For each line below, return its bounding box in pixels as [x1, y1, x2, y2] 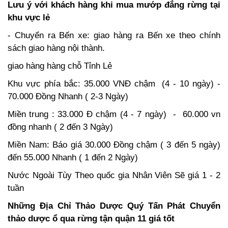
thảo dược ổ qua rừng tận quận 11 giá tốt [8, 214, 175, 224]
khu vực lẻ [8, 13, 50, 23]
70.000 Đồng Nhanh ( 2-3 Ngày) [8, 92, 128, 102]
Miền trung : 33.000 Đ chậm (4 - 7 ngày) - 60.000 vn [8, 109, 220, 120]
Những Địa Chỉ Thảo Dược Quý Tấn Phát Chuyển [8, 201, 220, 211]
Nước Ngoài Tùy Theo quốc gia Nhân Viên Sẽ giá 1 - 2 [8, 170, 220, 181]
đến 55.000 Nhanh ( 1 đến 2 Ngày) [8, 153, 138, 163]
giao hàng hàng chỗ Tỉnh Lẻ [8, 61, 112, 71]
